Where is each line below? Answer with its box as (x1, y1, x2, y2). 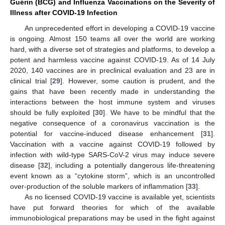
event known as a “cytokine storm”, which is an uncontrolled (10, 172, 215, 180)
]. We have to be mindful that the (103, 108, 215, 117)
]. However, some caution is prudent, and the (60, 77, 215, 85)
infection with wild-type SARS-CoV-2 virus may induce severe (10, 151, 215, 159)
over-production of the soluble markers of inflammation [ (10, 182, 188, 190)
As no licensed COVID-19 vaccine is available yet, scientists (24, 193, 215, 201)
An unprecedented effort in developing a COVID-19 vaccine (24, 24, 215, 32)
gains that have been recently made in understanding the (10, 87, 215, 95)
